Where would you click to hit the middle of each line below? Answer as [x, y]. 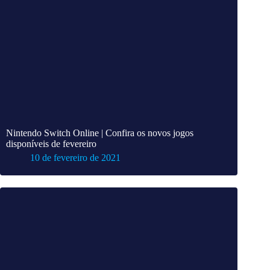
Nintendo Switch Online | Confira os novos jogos [100, 133]
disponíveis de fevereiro [51, 143]
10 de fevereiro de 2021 [75, 157]
